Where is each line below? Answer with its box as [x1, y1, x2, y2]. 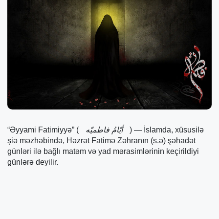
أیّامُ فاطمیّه [86, 126, 123, 134]
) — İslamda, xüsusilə [130, 126, 204, 134]
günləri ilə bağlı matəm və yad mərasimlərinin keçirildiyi [7, 147, 199, 156]
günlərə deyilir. [7, 158, 58, 167]
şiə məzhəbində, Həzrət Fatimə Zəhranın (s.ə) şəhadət [7, 136, 196, 145]
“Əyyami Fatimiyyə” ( [7, 126, 79, 134]
